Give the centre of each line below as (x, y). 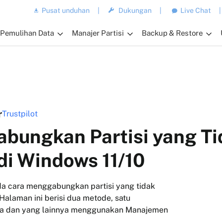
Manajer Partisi (98, 33)
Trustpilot (20, 114)
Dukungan (135, 10)
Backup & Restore (172, 33)
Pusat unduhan (66, 10)
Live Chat (196, 10)
